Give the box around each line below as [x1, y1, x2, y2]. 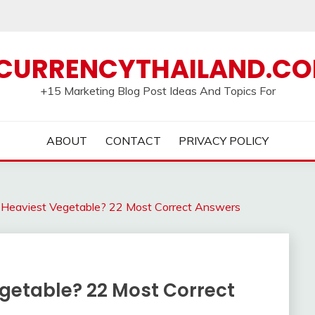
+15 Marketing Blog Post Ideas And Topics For [39, 84, 276, 98]
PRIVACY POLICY [179, 134, 269, 148]
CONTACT [105, 134, 161, 148]
